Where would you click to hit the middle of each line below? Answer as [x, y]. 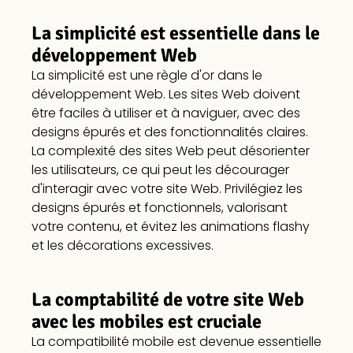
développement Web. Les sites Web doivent [165, 95]
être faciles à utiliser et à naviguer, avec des [165, 113]
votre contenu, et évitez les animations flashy [170, 227]
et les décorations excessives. [122, 246]
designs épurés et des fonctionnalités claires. [169, 132]
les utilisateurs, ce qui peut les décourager [160, 170]
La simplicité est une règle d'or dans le [147, 76]
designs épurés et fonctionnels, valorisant [159, 208]
